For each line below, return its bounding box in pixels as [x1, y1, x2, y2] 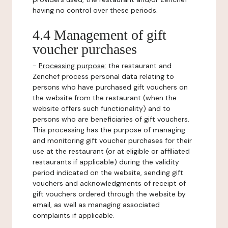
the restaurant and [106, 61, 172, 70]
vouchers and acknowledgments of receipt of [33, 179, 186, 188]
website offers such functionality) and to [33, 104, 170, 113]
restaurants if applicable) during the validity [33, 157, 179, 166]
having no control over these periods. [33, 6, 158, 15]
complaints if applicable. [33, 211, 115, 220]
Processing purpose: [39, 61, 106, 70]
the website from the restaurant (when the [33, 93, 177, 102]
